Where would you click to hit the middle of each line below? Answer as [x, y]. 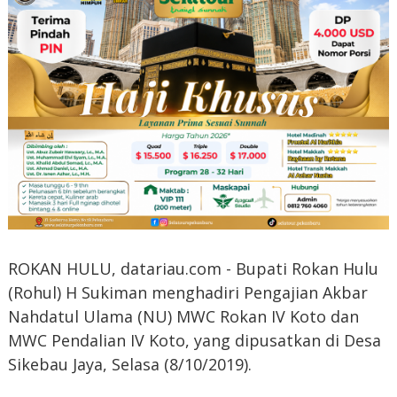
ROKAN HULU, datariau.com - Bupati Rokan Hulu [193, 269]
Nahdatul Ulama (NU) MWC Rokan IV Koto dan [183, 317]
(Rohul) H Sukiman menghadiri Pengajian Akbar [187, 293]
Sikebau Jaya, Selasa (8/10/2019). [129, 365]
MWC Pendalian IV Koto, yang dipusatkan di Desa [194, 341]
